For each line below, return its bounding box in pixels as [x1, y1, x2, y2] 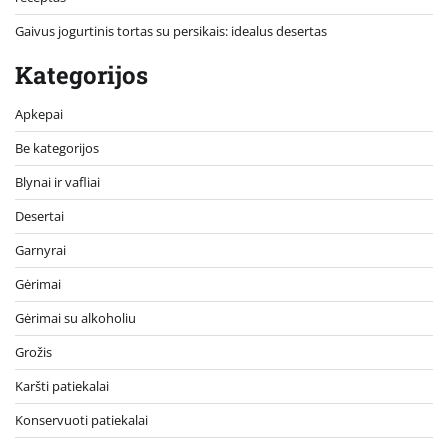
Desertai [15, 206, 64, 225]
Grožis [15, 342, 52, 361]
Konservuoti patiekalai [15, 410, 148, 429]
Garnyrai [15, 240, 66, 259]
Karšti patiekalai [15, 376, 109, 395]
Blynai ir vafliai [15, 172, 100, 191]
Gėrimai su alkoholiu [15, 308, 136, 327]
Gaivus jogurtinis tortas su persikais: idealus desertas [15, 21, 327, 40]
